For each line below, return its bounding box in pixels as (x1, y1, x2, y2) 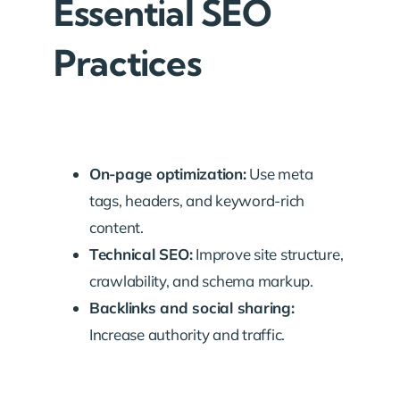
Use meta (246, 163, 313, 183)
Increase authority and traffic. (89, 324, 286, 344)
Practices (54, 41, 201, 86)
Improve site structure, (192, 244, 344, 263)
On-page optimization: (89, 163, 246, 183)
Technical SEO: (89, 244, 193, 263)
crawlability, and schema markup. (89, 271, 313, 290)
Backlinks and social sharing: (89, 297, 295, 317)
